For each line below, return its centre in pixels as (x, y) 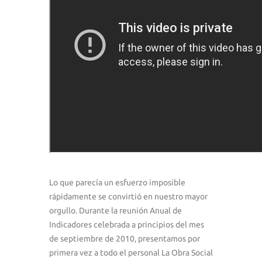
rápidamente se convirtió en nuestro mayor (128, 196)
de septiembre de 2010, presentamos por (124, 238)
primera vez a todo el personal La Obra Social (131, 252)
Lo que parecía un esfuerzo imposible (117, 182)
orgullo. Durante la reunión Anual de (115, 210)
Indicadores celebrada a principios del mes (126, 224)
